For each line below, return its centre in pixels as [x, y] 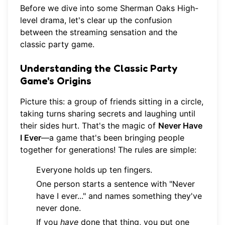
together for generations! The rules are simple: [108, 149]
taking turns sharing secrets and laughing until [108, 113]
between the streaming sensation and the [99, 32]
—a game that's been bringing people [113, 137]
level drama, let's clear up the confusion [96, 20]
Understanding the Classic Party [99, 68]
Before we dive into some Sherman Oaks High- [109, 8]
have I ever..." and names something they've [119, 196]
